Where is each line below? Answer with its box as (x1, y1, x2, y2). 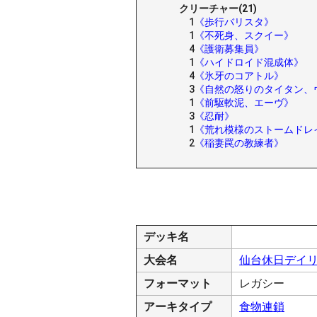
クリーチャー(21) (179, 3, 257, 14)
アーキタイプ (144, 300, 212, 313)
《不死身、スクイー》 (195, 30, 294, 41)
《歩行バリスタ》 (195, 16, 274, 28)
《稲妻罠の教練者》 (195, 137, 284, 149)
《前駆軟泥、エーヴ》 (195, 97, 294, 108)
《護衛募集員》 (195, 43, 264, 54)
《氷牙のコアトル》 (195, 70, 284, 81)
